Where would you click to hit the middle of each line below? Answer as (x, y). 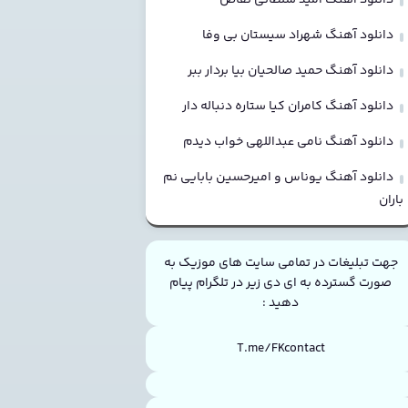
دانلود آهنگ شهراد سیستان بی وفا (297, 35)
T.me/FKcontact (280, 348)
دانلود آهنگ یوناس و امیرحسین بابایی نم (278, 177)
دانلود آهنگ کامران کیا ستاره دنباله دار (287, 106)
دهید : (281, 303)
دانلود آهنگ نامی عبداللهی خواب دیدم (288, 142)
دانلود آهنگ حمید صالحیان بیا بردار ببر (290, 71)
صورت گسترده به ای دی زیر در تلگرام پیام (281, 283)
